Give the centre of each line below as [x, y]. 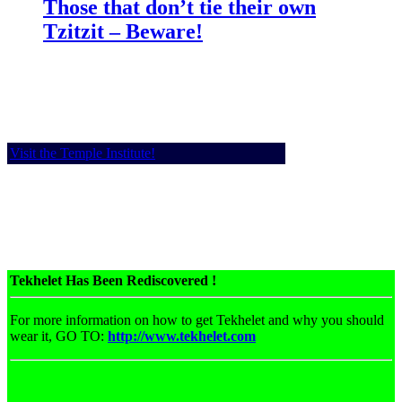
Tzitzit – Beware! [123, 31]
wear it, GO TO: [59, 336]
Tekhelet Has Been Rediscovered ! [113, 280]
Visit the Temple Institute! [83, 153]
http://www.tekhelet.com [182, 336]
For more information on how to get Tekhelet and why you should [197, 319]
